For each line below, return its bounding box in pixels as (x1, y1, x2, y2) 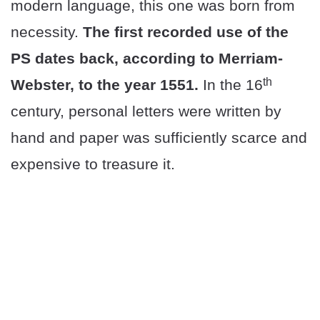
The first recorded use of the (83, 24, 289, 41)
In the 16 (199, 76, 263, 94)
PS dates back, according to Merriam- (11, 50, 283, 67)
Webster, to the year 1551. (11, 76, 199, 94)
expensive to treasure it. (11, 156, 175, 173)
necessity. (11, 24, 83, 41)
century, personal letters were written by (11, 103, 281, 120)
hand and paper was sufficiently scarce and (11, 129, 307, 146)
